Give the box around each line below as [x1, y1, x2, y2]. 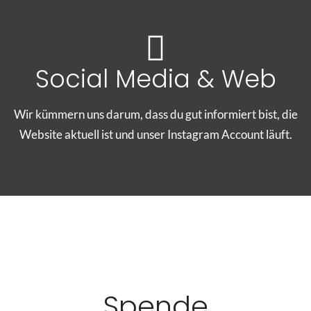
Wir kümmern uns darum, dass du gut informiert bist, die [13, 107, 298, 121]
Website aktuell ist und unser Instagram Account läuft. [19, 127, 292, 142]
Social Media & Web [35, 62, 276, 96]
